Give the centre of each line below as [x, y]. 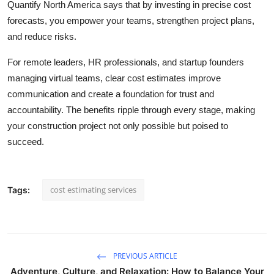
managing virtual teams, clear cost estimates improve [114, 78]
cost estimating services [93, 189]
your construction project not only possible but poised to [118, 125]
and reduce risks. [42, 36]
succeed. [26, 141]
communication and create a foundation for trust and [111, 94]
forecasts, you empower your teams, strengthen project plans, [131, 20]
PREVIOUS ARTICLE [144, 256]
